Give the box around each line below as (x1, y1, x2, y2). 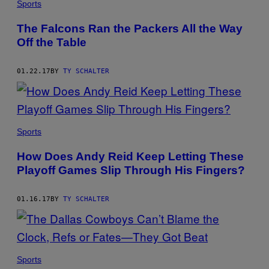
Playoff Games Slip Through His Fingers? (17, 163, 245, 177)
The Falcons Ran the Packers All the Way (17, 22, 243, 35)
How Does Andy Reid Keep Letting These (17, 150, 244, 163)
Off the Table (17, 35, 86, 49)
